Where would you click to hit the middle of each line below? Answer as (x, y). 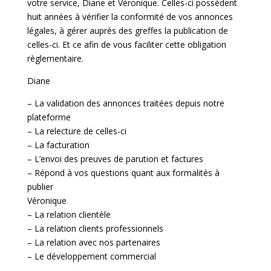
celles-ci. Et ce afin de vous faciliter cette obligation (126, 44)
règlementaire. (55, 58)
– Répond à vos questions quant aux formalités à (123, 172)
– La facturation (58, 145)
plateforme (49, 117)
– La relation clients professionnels (95, 228)
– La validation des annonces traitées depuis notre (126, 103)
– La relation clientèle (69, 214)
